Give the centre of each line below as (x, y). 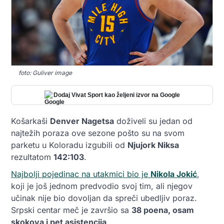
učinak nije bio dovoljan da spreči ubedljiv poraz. (104, 198)
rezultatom (32, 157)
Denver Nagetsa (82, 121)
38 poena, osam (163, 210)
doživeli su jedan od (153, 121)
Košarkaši (30, 121)
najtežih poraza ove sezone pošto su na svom (98, 133)
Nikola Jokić (174, 174)
